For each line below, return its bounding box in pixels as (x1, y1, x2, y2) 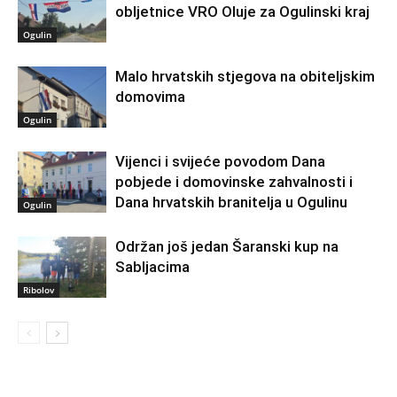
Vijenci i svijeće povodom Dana (115, 152, 325, 170)
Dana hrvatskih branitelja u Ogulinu (115, 192, 347, 211)
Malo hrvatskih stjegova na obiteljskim (115, 66, 375, 85)
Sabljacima (115, 257, 190, 276)
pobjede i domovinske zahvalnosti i (115, 172, 353, 191)
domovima (115, 87, 185, 105)
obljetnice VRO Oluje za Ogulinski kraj (115, 2, 370, 20)
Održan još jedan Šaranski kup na (115, 237, 339, 255)
